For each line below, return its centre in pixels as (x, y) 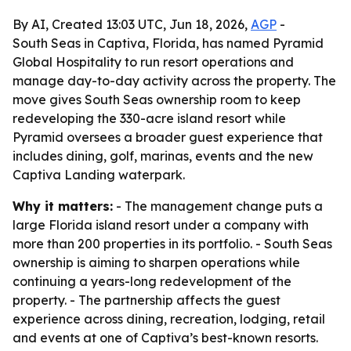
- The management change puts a (218, 206)
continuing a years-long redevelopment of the (152, 281)
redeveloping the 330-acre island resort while (149, 118)
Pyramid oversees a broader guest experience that (168, 137)
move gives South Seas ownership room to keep (157, 100)
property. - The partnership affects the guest (147, 300)
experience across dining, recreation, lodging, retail (169, 319)
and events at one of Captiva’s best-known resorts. (165, 338)
